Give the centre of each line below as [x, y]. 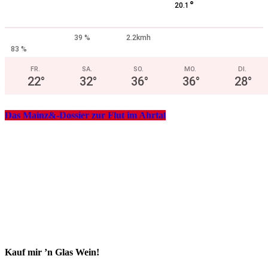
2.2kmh [139, 37]
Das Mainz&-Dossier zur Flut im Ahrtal [85, 115]
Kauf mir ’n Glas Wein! [52, 252]
